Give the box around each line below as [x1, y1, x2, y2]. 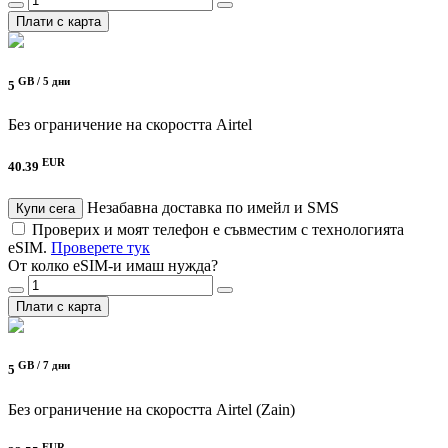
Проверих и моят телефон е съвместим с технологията [32, 221, 404, 239]
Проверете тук [51, 239, 150, 257]
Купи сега [16, 201, 75, 217]
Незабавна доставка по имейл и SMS [87, 199, 339, 217]
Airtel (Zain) [216, 400, 295, 418]
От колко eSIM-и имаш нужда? [8, 257, 218, 275]
